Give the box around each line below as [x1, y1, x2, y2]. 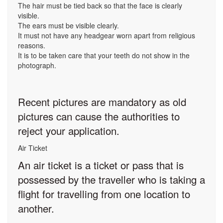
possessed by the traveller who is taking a [18, 172, 205, 187]
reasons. [18, 40, 45, 50]
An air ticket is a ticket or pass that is [18, 157, 184, 172]
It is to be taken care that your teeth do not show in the [18, 50, 190, 60]
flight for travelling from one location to [18, 186, 190, 201]
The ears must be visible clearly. [18, 20, 119, 30]
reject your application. [18, 123, 119, 138]
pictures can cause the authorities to [18, 109, 180, 123]
